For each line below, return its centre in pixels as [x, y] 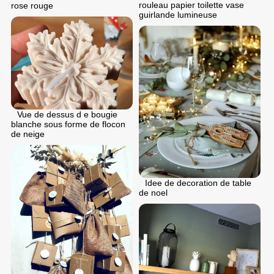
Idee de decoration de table [198, 183]
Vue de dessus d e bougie [67, 114]
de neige [28, 134]
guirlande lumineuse [178, 15]
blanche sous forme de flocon [68, 124]
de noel [153, 193]
